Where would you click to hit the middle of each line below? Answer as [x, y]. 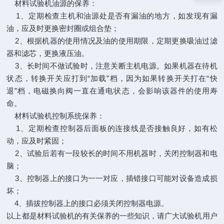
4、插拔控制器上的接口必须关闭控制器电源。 [88, 203]
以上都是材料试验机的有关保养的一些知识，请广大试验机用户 [112, 216]
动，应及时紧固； [37, 141]
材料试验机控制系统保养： [56, 116]
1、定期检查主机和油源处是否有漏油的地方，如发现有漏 [112, 16]
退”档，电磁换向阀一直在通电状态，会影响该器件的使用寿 [112, 91]
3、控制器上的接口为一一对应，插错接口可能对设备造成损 [112, 178]
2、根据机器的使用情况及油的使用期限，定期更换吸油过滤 [112, 41]
